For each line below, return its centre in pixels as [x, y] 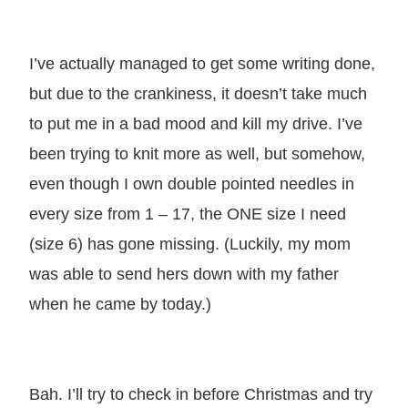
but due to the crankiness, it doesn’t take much [198, 93]
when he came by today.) [120, 303]
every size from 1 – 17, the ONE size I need [188, 213]
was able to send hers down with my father [184, 273]
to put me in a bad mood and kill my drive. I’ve [196, 123]
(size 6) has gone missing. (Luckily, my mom [190, 243]
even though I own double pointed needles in [192, 183]
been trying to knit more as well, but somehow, [197, 153]
